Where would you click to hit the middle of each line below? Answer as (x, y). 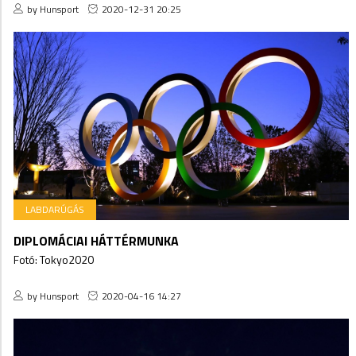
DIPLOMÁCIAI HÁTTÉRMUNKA (96, 240)
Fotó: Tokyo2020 (54, 259)
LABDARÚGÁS (55, 209)
